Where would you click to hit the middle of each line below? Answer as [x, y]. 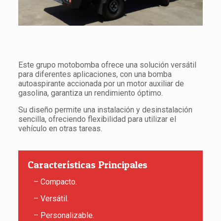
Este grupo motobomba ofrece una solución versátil [107, 65]
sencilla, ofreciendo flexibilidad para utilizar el [97, 119]
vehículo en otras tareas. [60, 129]
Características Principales [87, 165]
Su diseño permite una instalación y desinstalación [105, 110]
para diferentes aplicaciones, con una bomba [95, 74]
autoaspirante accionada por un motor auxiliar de [101, 84]
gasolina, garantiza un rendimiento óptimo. [90, 93]
